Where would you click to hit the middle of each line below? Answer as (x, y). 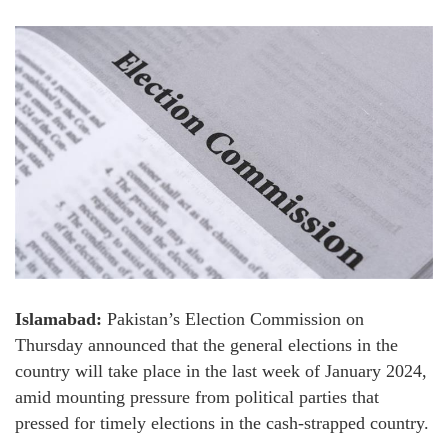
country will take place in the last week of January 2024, (221, 370)
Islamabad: (58, 318)
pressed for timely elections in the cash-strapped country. (222, 422)
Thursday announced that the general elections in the (206, 344)
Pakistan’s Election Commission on (233, 318)
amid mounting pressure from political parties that (197, 396)
